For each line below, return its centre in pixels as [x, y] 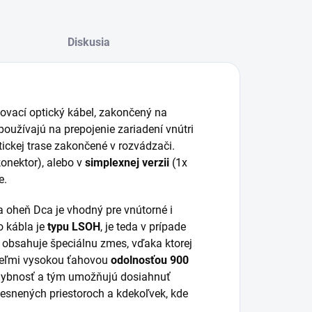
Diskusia [89, 42]
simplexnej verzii [128, 163]
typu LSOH [74, 227]
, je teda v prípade [143, 227]
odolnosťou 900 [150, 260]
